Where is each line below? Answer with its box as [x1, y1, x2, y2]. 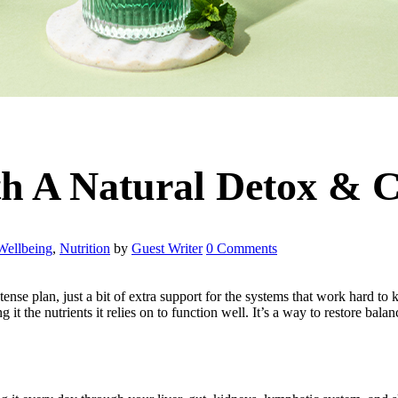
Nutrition [60, 241, 110, 257]
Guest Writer [131, 241, 203, 257]
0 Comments [206, 241, 277, 257]
